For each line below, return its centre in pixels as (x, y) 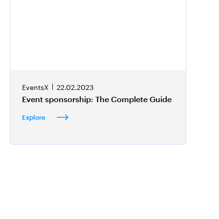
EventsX (35, 87)
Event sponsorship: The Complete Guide (97, 99)
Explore (36, 117)
